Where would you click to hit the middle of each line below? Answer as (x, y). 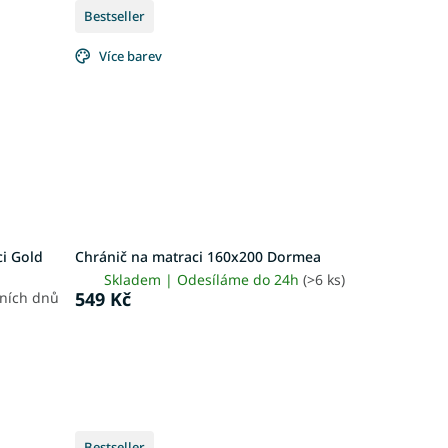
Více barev (130, 56)
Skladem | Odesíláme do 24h (203, 279)
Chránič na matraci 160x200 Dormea (197, 256)
